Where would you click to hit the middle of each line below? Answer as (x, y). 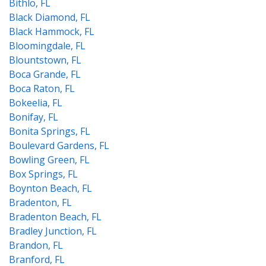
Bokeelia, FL (36, 103)
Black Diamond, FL (50, 17)
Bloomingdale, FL (47, 46)
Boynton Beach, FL (50, 188)
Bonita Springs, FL (50, 131)
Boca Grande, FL (45, 74)
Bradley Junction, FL (53, 231)
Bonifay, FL (34, 117)
